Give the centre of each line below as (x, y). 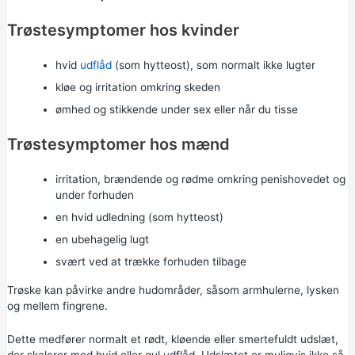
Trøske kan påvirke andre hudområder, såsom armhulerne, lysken (173, 290)
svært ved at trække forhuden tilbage (151, 261)
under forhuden (94, 195)
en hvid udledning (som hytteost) (139, 217)
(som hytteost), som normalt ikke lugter (213, 65)
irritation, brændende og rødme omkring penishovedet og (200, 179)
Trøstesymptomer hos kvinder (123, 30)
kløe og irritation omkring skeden (137, 87)
